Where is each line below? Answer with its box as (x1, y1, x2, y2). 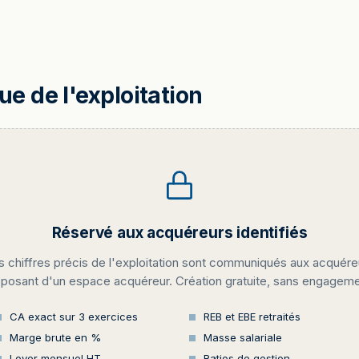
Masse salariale (204, 331, 282, 344)
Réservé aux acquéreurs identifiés (51, 224, 308, 242)
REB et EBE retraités (204, 310, 301, 323)
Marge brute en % (10, 331, 101, 344)
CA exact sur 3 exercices (10, 310, 138, 323)
